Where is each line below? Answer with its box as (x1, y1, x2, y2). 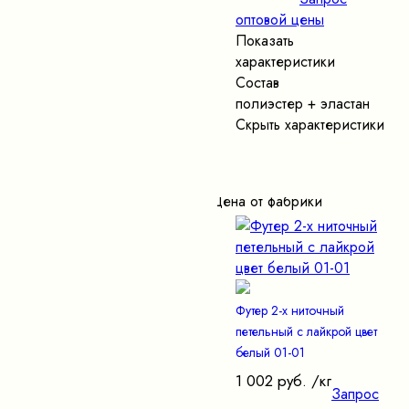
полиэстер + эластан (236, 93, 370, 115)
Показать (236, 30, 294, 52)
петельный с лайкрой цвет (236, 322, 377, 341)
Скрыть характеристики (236, 114, 384, 136)
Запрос (331, 383, 379, 405)
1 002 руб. (236, 370, 307, 393)
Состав (236, 72, 279, 94)
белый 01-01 (236, 343, 305, 362)
